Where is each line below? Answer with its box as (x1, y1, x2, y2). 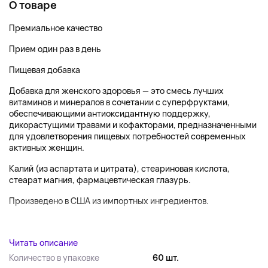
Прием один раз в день (9, 43, 101, 54)
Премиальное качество (9, 22, 102, 33)
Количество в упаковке (9, 252, 99, 263)
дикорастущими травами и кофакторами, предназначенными (9, 119, 257, 130)
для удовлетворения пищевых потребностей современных (9, 130, 246, 142)
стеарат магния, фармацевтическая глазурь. (9, 174, 191, 185)
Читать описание (9, 237, 78, 248)
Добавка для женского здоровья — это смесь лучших (9, 85, 224, 96)
